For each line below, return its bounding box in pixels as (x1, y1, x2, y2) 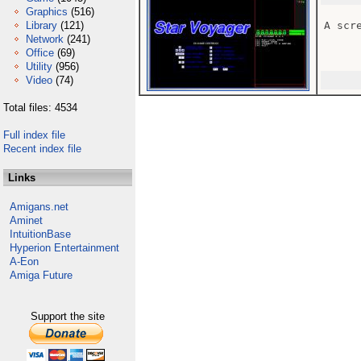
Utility (26, 60, 52, 73)
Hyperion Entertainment (10, 242, 119, 254)
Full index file (3, 129, 65, 141)
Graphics (26, 6, 68, 18)
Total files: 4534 (3, 102, 77, 114)
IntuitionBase (10, 228, 71, 240)
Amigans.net (10, 201, 68, 213)
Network (26, 33, 64, 45)
